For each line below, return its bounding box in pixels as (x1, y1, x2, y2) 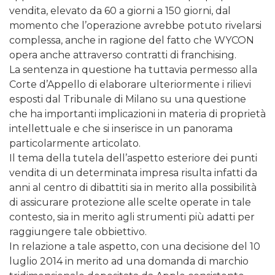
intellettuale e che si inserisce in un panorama (9, 123, 233, 135)
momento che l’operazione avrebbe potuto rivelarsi (9, 20, 261, 32)
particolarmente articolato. (9, 137, 141, 150)
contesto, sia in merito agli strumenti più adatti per (9, 211, 255, 223)
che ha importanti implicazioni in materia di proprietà (9, 108, 266, 120)
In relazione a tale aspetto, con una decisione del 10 (9, 241, 260, 253)
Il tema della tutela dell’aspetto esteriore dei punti (9, 152, 257, 165)
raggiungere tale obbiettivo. (9, 226, 147, 238)
